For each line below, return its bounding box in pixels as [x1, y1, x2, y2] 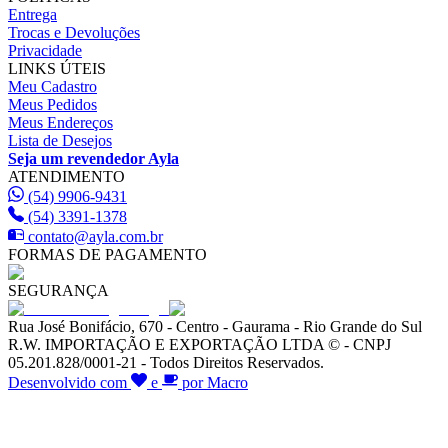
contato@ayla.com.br [28, 227, 163, 245]
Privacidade [8, 41, 82, 59]
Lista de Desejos [8, 131, 112, 149]
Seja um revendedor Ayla [8, 149, 179, 167]
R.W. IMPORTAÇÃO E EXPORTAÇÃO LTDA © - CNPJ [8, 335, 391, 353]
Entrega [8, 5, 57, 23]
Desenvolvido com [8, 373, 131, 391]
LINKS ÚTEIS [8, 59, 106, 77]
